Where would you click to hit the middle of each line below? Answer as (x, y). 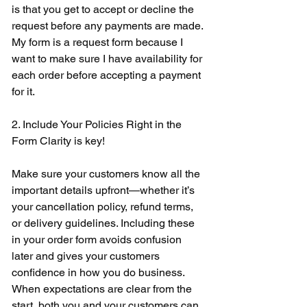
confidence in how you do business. (99, 272)
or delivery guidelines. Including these (105, 223)
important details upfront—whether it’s (105, 190)
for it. (24, 91)
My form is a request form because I (99, 42)
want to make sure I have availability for (108, 58)
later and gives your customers (87, 256)
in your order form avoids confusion (98, 239)
